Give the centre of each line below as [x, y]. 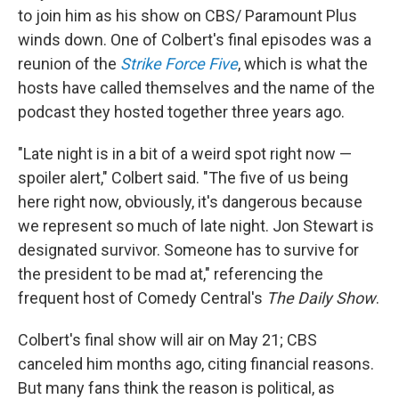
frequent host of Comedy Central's [142, 298]
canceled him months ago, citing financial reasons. [196, 364]
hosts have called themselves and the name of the [196, 88]
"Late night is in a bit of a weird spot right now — [185, 154]
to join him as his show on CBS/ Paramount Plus [187, 16]
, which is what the [303, 64]
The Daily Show [321, 298]
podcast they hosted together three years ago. [181, 112]
